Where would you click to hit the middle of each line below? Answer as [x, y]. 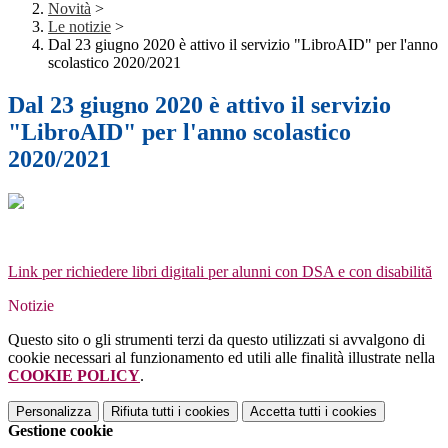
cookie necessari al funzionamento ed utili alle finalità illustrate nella [221, 358]
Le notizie [79, 27]
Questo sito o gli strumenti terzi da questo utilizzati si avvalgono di [216, 340]
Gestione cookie [60, 431]
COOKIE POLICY [74, 376]
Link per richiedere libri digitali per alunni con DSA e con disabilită [220, 272]
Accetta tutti [285, 412]
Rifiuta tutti [142, 412]
